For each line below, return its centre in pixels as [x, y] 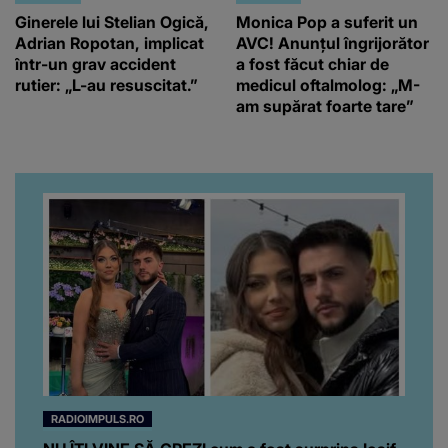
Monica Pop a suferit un [327, 21]
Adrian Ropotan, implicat [109, 42]
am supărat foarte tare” [325, 105]
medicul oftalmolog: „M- [328, 84]
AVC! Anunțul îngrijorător [332, 42]
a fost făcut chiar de [312, 63]
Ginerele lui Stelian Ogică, [112, 21]
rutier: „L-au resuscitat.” [106, 84]
